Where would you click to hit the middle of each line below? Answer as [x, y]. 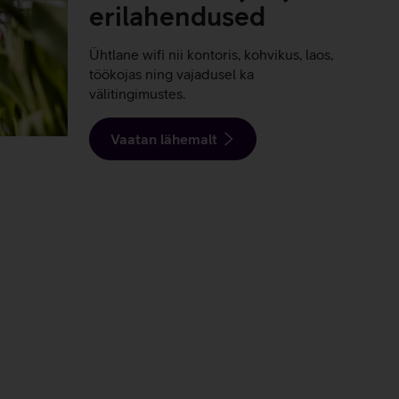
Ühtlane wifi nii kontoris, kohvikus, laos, [211, 54]
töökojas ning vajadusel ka [171, 74]
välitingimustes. [137, 94]
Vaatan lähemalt [164, 139]
